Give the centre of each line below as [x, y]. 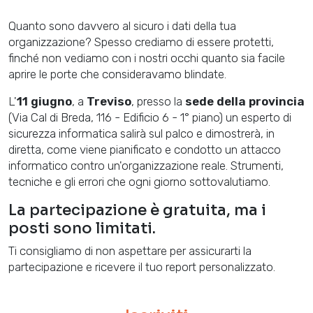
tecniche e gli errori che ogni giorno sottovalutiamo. [139, 181]
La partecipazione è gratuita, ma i [137, 210]
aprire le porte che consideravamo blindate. [117, 74]
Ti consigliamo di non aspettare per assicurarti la [130, 250]
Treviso [109, 101]
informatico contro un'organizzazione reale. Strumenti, [146, 165]
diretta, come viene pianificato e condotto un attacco [145, 149]
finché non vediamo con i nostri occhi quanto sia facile [147, 58]
